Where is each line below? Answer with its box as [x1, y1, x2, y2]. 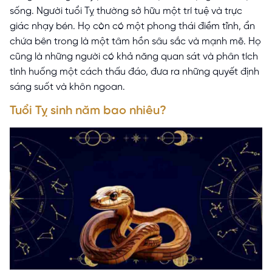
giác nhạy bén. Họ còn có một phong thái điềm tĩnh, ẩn [10, 21, 255, 32]
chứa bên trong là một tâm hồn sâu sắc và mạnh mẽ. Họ [10, 36, 261, 47]
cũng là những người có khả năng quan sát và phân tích [10, 51, 258, 62]
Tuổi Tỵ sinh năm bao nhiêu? [10, 104, 166, 117]
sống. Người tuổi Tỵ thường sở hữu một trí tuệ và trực [10, 5, 242, 16]
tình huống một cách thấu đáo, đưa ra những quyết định [10, 66, 259, 77]
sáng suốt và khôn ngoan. [10, 81, 125, 92]
